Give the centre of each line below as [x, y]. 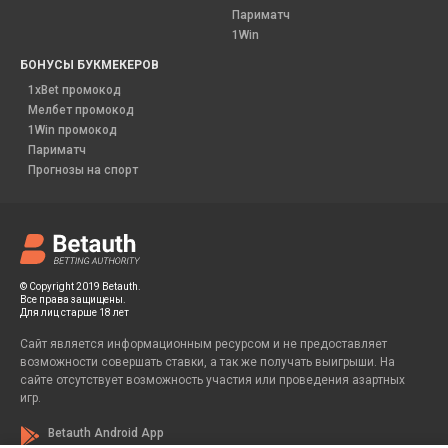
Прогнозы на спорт [83, 170]
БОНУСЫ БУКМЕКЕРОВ [89, 65]
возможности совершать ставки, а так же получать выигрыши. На [207, 362]
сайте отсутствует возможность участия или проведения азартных [212, 380]
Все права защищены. [73, 299]
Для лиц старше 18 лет [74, 312]
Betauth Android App [106, 433]
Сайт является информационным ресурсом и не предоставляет [203, 344]
